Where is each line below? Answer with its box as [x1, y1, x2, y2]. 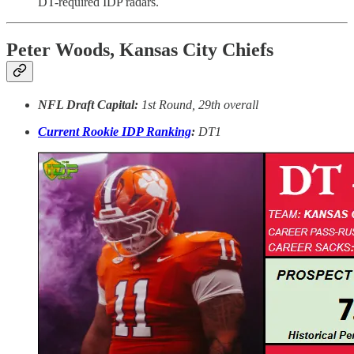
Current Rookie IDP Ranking [38, 124, 191, 138]
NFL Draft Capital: [38, 97, 141, 111]
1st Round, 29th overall [141, 97, 258, 111]
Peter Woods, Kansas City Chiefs [6, 39, 273, 60]
